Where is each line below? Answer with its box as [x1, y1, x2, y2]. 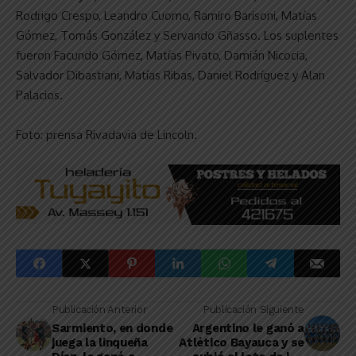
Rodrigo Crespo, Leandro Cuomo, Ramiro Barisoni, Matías [16, 7, 317, 23]
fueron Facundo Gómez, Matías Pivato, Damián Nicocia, [16, 47, 308, 63]
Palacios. [16, 87, 63, 103]
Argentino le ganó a [192, 321, 304, 335]
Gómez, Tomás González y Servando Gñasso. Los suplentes [16, 27, 339, 43]
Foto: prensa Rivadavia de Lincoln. [16, 126, 197, 142]
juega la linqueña [52, 335, 148, 350]
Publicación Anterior [52, 304, 147, 315]
